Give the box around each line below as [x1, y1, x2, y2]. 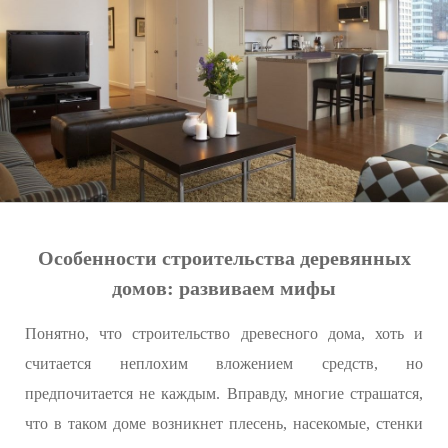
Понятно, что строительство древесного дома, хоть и [25, 325, 423, 343]
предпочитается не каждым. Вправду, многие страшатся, [25, 385, 423, 403]
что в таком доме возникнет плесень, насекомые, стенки [25, 415, 423, 433]
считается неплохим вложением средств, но [25, 355, 423, 373]
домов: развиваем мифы [112, 277, 336, 300]
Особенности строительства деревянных [37, 247, 411, 270]
